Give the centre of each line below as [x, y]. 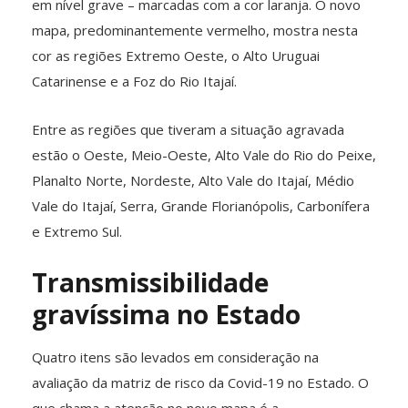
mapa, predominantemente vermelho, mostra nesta [195, 30]
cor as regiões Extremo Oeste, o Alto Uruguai [176, 55]
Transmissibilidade [150, 282]
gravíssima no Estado [166, 314]
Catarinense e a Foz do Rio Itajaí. [134, 81]
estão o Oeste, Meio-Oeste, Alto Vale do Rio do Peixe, [204, 154]
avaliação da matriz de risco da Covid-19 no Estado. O [200, 382]
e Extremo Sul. [77, 231]
